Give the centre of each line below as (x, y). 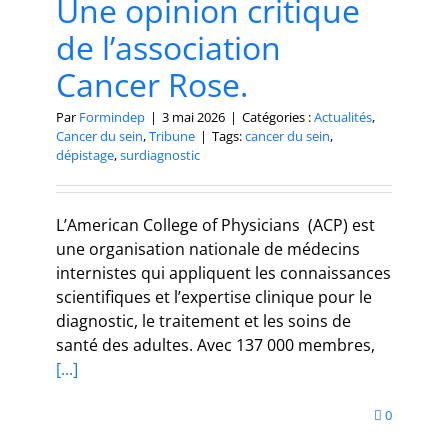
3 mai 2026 (193, 117)
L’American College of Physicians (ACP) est (215, 225)
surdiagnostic (160, 155)
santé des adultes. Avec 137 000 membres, (215, 345)
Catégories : (278, 117)
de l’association (168, 48)
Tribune (172, 136)
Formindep (112, 117)
